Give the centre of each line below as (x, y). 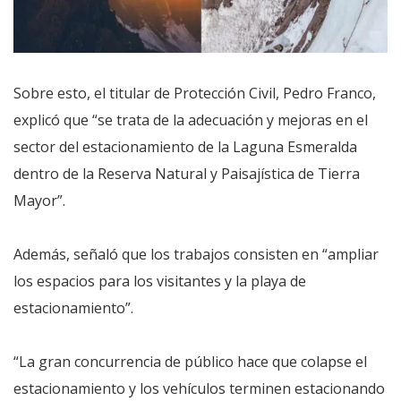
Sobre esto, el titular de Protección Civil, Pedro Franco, (195, 93)
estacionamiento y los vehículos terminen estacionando (199, 388)
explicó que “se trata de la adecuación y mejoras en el (191, 119)
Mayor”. (39, 200)
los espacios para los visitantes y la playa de (160, 281)
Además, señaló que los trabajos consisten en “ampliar (196, 254)
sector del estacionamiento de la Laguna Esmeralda (185, 146)
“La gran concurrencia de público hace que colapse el (190, 361)
